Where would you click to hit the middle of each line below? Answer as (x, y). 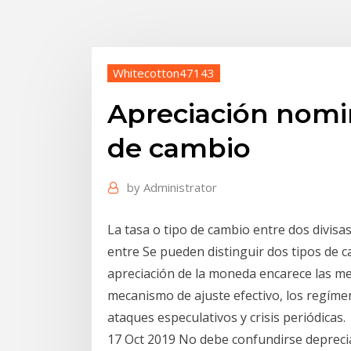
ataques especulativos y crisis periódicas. (226, 317)
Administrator (180, 188)
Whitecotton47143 (164, 72)
